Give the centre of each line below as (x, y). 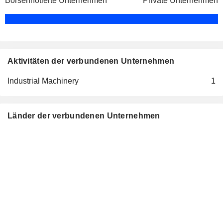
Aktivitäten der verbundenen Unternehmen (91, 61)
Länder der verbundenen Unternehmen (84, 116)
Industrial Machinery (43, 81)
